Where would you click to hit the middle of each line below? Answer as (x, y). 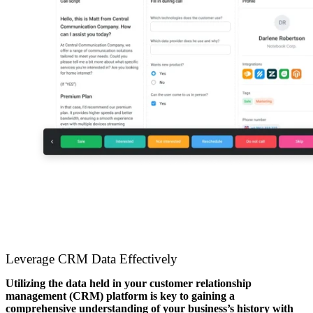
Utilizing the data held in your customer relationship (129, 283)
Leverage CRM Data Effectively (92, 259)
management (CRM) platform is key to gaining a (120, 296)
